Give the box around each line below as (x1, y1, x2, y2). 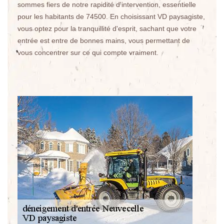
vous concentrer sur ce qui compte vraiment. (17, 48, 158, 56)
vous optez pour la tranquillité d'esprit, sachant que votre (17, 24, 196, 32)
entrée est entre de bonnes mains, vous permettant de (17, 36, 190, 44)
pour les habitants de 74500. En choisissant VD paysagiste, (17, 12, 205, 20)
